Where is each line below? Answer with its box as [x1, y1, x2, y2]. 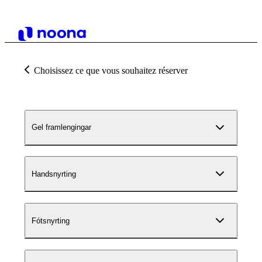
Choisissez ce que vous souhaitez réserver [34, 65, 188, 75]
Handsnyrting [32, 169, 76, 178]
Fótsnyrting [32, 216, 70, 225]
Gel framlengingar [32, 123, 91, 132]
